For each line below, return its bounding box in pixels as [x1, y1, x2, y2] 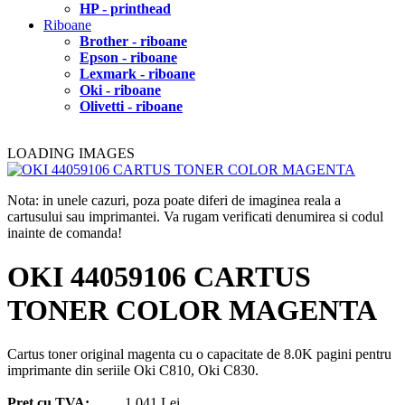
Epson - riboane [80, 49, 177, 65]
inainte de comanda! [7, 224, 122, 240]
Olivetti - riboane [80, 98, 183, 114]
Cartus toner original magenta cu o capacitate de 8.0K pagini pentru [7, 346, 391, 363]
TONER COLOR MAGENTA [7, 293, 377, 326]
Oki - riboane [80, 81, 161, 98]
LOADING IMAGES [7, 145, 135, 161]
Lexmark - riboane [80, 65, 195, 81]
